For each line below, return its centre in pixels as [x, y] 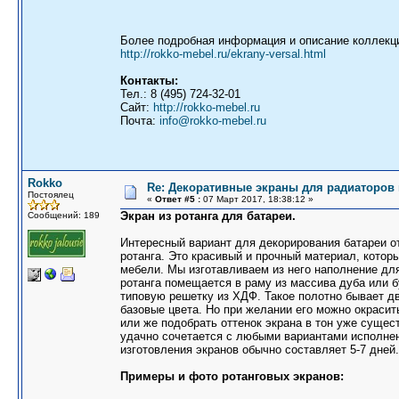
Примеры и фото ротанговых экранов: [232, 376]
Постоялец [51, 195]
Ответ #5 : [178, 199]
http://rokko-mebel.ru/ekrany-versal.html [223, 54]
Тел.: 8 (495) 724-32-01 [180, 94]
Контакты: [149, 81]
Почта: [140, 121]
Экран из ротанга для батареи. [208, 216]
